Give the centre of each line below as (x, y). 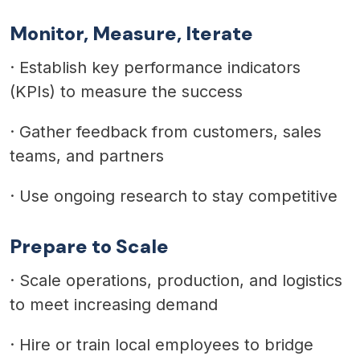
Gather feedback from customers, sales (170, 131)
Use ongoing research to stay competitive (178, 196)
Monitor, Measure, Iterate (131, 33)
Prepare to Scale (89, 246)
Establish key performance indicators (160, 67)
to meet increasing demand (114, 304)
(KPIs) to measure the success (126, 91)
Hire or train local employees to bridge (166, 344)
